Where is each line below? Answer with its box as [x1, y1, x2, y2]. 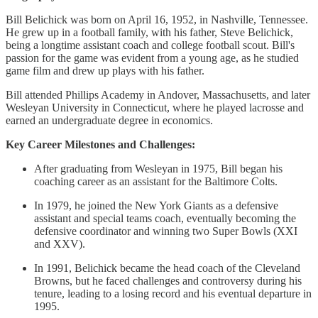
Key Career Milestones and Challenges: [6, 138, 195, 150]
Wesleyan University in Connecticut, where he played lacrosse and [6, 101, 304, 114]
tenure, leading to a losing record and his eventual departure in [34, 287, 312, 300]
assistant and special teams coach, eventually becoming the [34, 212, 296, 224]
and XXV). [34, 237, 85, 250]
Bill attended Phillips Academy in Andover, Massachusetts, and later [6, 88, 310, 101]
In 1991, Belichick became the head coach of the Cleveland [34, 261, 300, 274]
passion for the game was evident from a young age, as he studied [6, 51, 299, 64]
